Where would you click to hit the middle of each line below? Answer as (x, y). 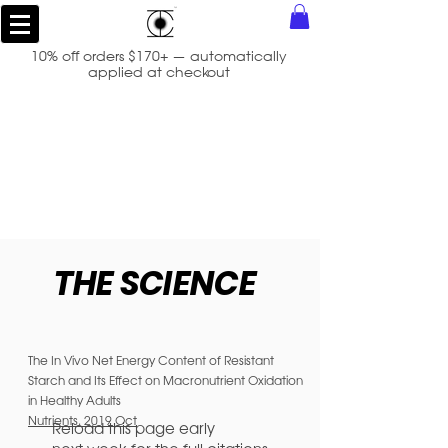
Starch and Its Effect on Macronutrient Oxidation (165, 380)
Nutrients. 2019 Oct (82, 420)
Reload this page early (133, 427)
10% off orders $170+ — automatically (159, 56)
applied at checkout (159, 72)
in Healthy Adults (74, 400)
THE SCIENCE (155, 283)
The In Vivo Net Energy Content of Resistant (151, 360)
